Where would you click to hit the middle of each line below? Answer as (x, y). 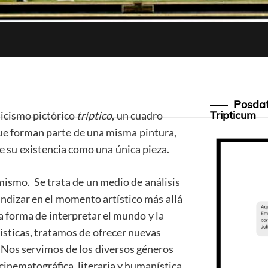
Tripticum (233, 115)
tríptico (95, 116)
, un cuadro (138, 116)
